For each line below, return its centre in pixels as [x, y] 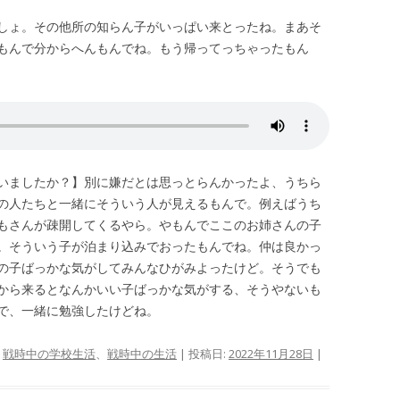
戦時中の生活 [142, 354]
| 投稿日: [203, 354]
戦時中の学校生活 [49, 354]
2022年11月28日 [271, 354]
